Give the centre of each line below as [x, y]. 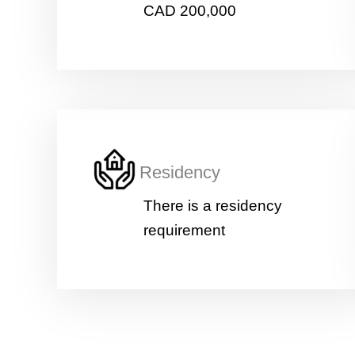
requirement [184, 230]
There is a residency [213, 206]
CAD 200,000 [190, 11]
